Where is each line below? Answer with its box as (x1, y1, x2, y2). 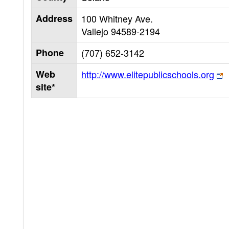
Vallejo (81, 25, 111, 38)
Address (36, 12, 73, 25)
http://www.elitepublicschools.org (81, 67, 214, 81)
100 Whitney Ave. (81, 12, 153, 25)
